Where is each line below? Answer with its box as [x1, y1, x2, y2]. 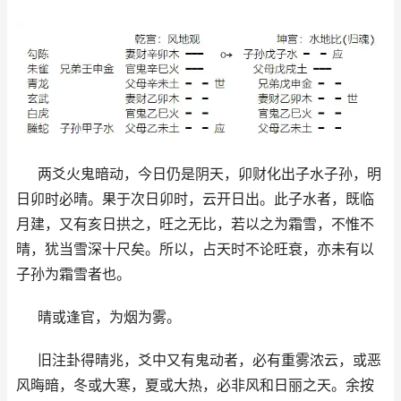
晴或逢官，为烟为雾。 [38, 308, 181, 327]
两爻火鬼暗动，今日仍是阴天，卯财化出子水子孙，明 [38, 165, 381, 183]
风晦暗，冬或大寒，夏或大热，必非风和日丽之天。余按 [16, 376, 374, 395]
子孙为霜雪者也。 [16, 265, 131, 284]
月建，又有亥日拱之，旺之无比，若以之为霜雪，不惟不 [16, 215, 374, 234]
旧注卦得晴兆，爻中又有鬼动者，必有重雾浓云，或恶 [38, 351, 381, 370]
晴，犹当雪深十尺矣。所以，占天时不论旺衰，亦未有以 [16, 240, 374, 259]
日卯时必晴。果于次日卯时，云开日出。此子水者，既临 [16, 190, 374, 209]
